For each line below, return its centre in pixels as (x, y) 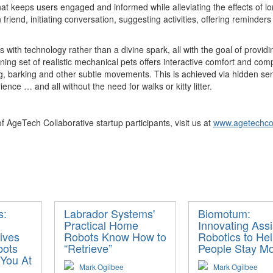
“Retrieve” (88, 248)
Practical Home (101, 225)
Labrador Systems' (109, 213)
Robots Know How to (115, 236)
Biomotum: (224, 213)
